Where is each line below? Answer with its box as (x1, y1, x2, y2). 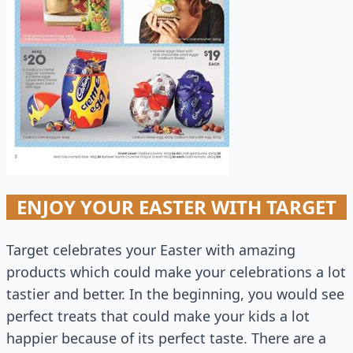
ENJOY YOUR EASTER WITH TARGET (17, 194, 336, 220)
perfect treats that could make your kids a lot (6, 307, 310, 325)
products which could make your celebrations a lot (6, 262, 346, 281)
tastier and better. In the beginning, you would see (6, 284, 344, 303)
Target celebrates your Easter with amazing (6, 240, 295, 259)
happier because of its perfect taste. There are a (6, 329, 326, 347)
